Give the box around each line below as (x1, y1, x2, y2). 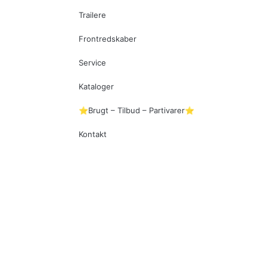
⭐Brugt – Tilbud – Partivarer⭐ (79, 105, 194, 116)
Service (79, 58, 106, 68)
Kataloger (79, 82, 114, 92)
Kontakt (79, 129, 107, 139)
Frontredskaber (79, 34, 136, 44)
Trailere (79, 10, 106, 20)
